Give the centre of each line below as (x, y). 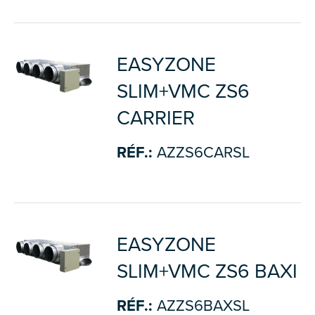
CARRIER (155, 118)
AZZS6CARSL (201, 153)
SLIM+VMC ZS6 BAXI (207, 271)
